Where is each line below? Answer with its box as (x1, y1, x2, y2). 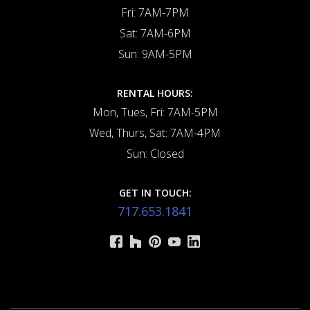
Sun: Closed (126, 146, 184, 162)
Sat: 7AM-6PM (119, 26, 191, 42)
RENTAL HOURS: (117, 86, 193, 100)
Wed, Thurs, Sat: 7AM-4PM (89, 125, 221, 141)
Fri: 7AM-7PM (121, 5, 189, 21)
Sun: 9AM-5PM (118, 46, 192, 62)
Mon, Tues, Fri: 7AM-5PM (92, 104, 218, 120)
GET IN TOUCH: (118, 186, 192, 200)
